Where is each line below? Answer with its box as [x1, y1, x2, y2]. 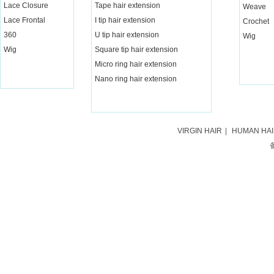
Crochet [243, 17, 269, 26]
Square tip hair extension [95, 45, 178, 54]
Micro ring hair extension [95, 60, 177, 68]
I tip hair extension [95, 16, 155, 24]
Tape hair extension [95, 1, 160, 10]
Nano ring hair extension [95, 75, 177, 83]
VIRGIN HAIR [177, 127, 222, 135]
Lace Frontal [4, 16, 45, 24]
